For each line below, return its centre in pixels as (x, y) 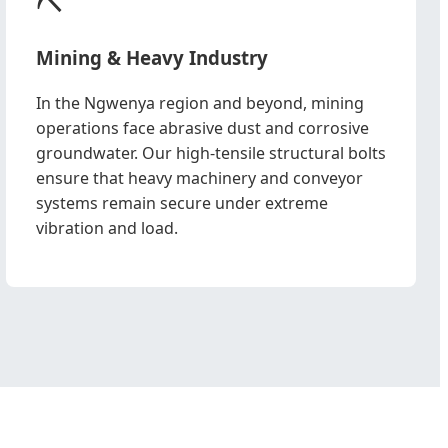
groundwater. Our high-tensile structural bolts (211, 153)
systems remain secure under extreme (182, 203)
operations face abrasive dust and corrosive (202, 128)
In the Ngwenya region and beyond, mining (200, 103)
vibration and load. (107, 228)
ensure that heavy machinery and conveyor (199, 178)
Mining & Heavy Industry (152, 58)
